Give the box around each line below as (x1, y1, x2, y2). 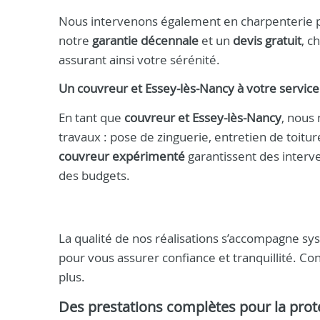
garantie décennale (92, 32, 199, 49)
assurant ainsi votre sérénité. (59, 51, 220, 68)
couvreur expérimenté (59, 148, 185, 164)
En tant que (59, 109, 124, 126)
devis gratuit (233, 32, 301, 49)
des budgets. (59, 167, 130, 184)
